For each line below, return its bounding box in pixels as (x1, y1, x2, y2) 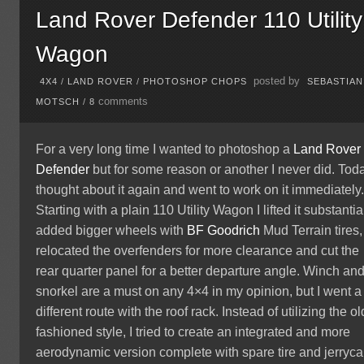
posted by (250, 76, 304, 88)
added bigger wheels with (36, 223, 188, 238)
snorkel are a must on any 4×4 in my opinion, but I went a (36, 284, 362, 299)
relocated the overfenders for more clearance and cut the (36, 244, 360, 258)
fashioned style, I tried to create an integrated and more (36, 325, 351, 340)
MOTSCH (36, 97, 80, 107)
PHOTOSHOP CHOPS (143, 76, 248, 87)
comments (98, 96, 149, 108)
